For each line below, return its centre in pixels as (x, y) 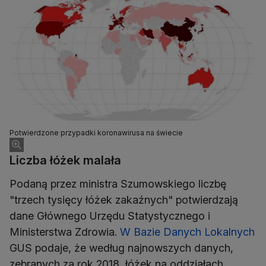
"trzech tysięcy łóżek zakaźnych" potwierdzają (124, 200)
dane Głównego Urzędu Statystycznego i (110, 216)
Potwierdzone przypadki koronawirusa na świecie (96, 133)
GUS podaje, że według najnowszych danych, (121, 248)
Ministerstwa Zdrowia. (65, 232)
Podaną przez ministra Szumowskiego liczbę (118, 184)
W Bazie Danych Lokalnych (187, 232)
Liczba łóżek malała (65, 161)
